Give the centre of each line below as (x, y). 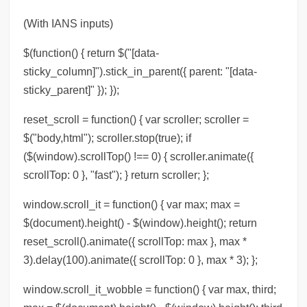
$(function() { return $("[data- (91, 53)
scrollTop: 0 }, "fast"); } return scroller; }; (116, 175)
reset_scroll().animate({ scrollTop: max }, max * (135, 242)
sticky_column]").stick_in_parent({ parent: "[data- (140, 72)
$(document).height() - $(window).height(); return (140, 223)
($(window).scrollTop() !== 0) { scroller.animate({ (139, 157)
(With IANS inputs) (69, 24)
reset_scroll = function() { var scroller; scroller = (136, 120)
